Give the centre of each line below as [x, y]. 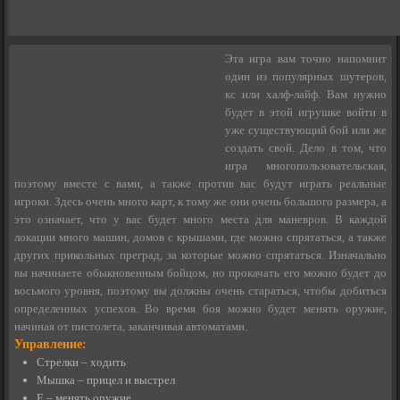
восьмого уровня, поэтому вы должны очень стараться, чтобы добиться [200, 290]
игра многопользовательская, [306, 165]
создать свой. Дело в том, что [306, 147]
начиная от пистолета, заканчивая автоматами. [131, 326]
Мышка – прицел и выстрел [106, 379]
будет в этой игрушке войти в [306, 112]
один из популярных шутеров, [306, 76]
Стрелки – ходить [81, 362]
